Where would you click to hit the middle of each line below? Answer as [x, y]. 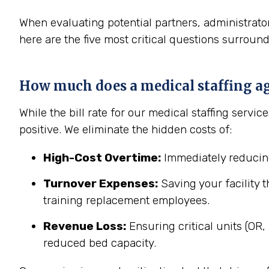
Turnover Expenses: [101, 183]
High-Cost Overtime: [102, 158]
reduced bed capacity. [100, 243]
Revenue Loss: [85, 226]
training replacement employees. [126, 200]
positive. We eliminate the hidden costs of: [125, 129]
